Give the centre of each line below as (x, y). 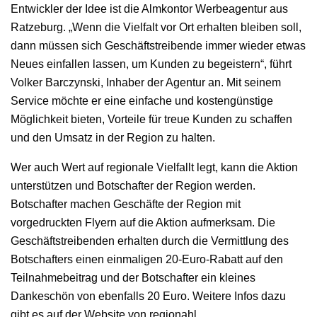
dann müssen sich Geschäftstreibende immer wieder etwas (158, 45)
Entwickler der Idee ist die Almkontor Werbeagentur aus (149, 8)
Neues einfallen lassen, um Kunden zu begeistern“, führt (151, 64)
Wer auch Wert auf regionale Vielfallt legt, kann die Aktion (154, 167)
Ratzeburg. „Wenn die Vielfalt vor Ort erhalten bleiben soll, (156, 27)
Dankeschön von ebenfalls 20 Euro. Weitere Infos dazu (148, 296)
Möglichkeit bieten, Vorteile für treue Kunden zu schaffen (151, 119)
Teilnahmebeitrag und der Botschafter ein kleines (133, 277)
